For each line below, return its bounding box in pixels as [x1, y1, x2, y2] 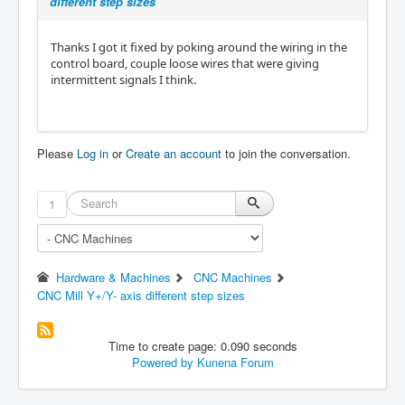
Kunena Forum [196, 353, 274, 371]
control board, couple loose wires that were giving [51, 55, 319, 71]
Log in [77, 145, 108, 162]
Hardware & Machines [56, 268, 172, 286]
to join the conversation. [221, 145, 351, 162]
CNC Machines [193, 268, 272, 286]
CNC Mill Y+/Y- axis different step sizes [37, 287, 245, 304]
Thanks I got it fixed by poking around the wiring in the [51, 39, 347, 55]
